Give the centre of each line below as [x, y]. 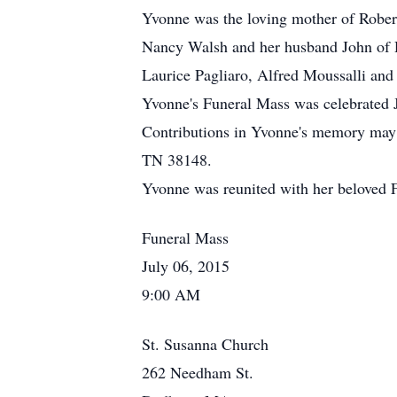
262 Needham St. [198, 372]
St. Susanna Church [205, 344]
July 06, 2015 [186, 266]
